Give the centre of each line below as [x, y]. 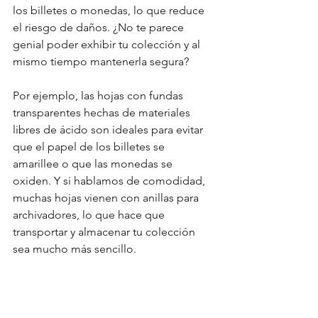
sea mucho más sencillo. [75, 249]
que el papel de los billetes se [90, 147]
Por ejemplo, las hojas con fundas [99, 95]
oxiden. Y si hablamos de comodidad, [110, 181]
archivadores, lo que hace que [90, 215]
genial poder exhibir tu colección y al [108, 44]
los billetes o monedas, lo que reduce [110, 10]
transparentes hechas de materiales [103, 113]
